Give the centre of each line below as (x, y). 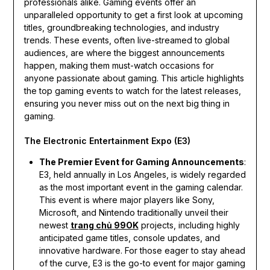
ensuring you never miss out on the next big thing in (127, 103)
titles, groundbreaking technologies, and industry (121, 27)
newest (55, 225)
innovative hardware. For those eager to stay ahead (142, 250)
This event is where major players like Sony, (127, 199)
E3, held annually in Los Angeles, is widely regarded (142, 174)
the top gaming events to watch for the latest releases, (132, 90)
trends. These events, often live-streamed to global (127, 40)
